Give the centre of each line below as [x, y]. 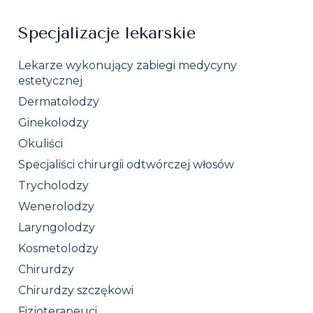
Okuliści [41, 144]
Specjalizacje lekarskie [107, 33]
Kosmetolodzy [59, 248]
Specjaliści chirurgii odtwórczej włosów [126, 165]
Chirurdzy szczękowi [76, 290]
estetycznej [51, 81]
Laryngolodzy [57, 227]
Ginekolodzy [54, 123]
